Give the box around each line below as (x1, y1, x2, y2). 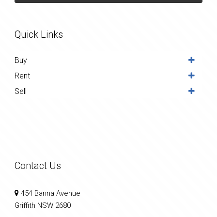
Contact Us (15, 159, 61, 171)
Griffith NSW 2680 (15, 201, 71, 210)
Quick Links (15, 28, 63, 40)
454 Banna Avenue (19, 188, 80, 198)
